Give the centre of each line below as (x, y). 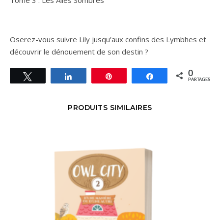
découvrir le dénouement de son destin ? (79, 51)
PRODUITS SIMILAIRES (110, 107)
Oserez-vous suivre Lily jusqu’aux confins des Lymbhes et (108, 39)
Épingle (130, 76)
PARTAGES (199, 80)
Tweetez (50, 76)
